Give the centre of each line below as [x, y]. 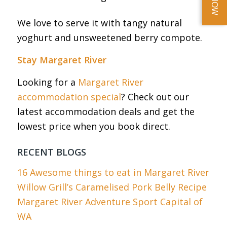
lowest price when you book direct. [93, 126]
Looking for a [47, 82]
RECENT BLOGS [51, 152]
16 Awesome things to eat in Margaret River [113, 172]
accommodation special [69, 97]
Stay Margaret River [62, 60]
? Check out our [155, 97]
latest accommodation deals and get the [106, 112]
